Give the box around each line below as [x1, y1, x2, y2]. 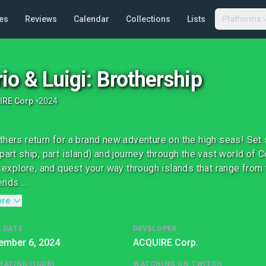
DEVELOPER [133, 224, 178, 233]
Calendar [73, 14, 109, 24]
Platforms [221, 14, 261, 24]
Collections [125, 14, 170, 24]
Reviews [24, 14, 57, 24]
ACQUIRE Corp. [133, 237, 198, 248]
